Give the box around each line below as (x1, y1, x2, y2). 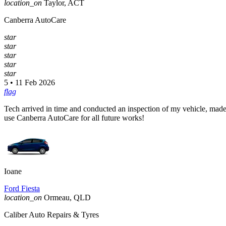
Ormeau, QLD (44, 193, 91, 202)
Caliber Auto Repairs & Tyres (4, 210, 99, 219)
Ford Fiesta (4, 184, 40, 193)
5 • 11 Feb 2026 (4, 78, 55, 87)
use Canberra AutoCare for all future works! (4, 114, 144, 123)
